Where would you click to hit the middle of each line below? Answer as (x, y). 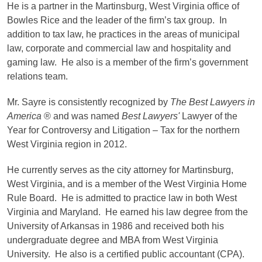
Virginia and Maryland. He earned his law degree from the (127, 212)
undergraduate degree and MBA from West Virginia (113, 240)
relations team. (37, 76)
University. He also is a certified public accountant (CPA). (126, 254)
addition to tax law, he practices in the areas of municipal (123, 34)
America (25, 116)
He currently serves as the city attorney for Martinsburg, (120, 170)
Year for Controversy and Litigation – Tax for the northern (123, 130)
